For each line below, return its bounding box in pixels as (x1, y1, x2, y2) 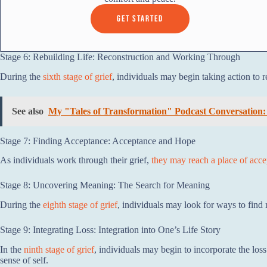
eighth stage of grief (43, 200, 117, 210)
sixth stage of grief (43, 71, 112, 82)
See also (12, 105, 44, 116)
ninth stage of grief (24, 244, 94, 254)
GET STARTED (117, 13, 164, 24)
